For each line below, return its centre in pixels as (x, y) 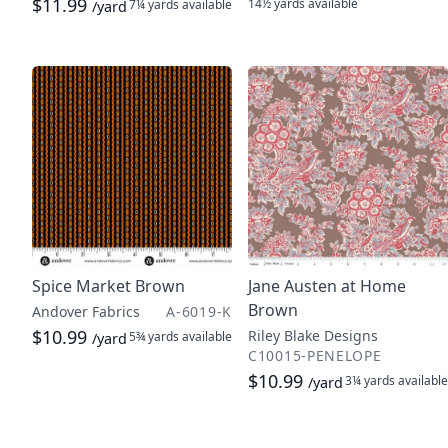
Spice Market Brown (108, 286)
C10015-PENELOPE (315, 355)
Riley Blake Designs (313, 335)
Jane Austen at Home (327, 286)
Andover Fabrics (86, 311)
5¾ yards (154, 336)
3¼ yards (370, 380)
